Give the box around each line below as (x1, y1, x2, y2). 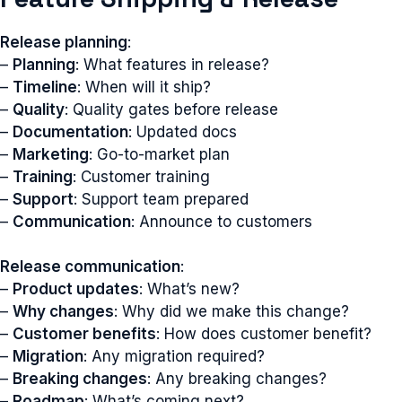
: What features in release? (75, 55, 269, 74)
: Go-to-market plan (89, 144, 230, 163)
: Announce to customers (131, 212, 312, 231)
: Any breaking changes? (147, 370, 327, 388)
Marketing (13, 144, 89, 163)
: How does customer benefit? (156, 325, 371, 343)
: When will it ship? (77, 77, 211, 96)
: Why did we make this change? (114, 302, 349, 320)
